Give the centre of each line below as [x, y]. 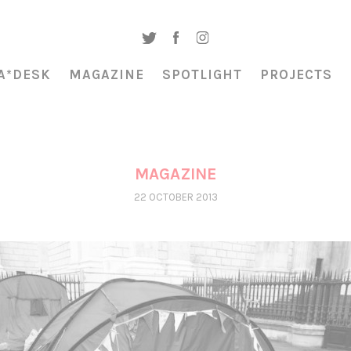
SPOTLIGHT [202, 74]
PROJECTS [296, 74]
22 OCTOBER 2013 [175, 197]
